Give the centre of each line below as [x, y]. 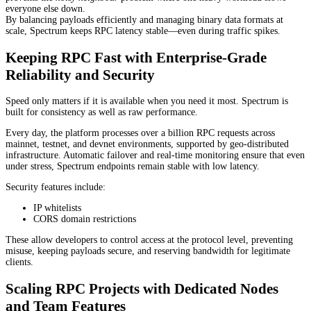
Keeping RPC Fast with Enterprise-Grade [136, 57]
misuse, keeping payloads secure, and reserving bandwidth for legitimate [148, 251]
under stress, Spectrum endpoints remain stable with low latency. [133, 167]
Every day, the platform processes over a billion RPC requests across [140, 133]
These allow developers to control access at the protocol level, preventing [149, 240]
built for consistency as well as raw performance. [102, 112]
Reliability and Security [80, 75]
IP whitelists [57, 208]
